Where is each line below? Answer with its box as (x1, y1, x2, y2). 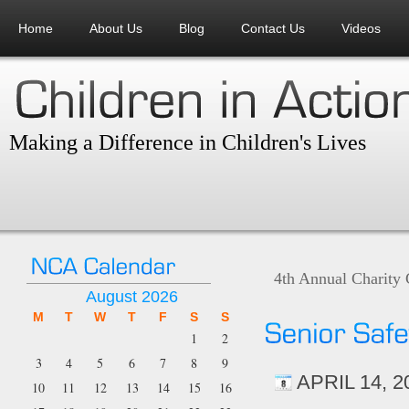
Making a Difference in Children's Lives (9, 131, 366, 154)
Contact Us (241, 21, 305, 36)
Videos (341, 21, 381, 36)
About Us (89, 21, 142, 36)
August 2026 (86, 288, 179, 306)
